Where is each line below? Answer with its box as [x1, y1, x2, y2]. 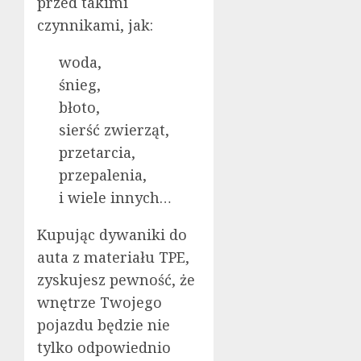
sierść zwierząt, [59, 119, 169, 139]
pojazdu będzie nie [37, 314, 170, 334]
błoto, [59, 97, 100, 117]
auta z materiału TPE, [37, 247, 189, 267]
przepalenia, [59, 164, 147, 185]
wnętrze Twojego [37, 292, 162, 312]
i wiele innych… [59, 187, 172, 207]
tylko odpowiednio [37, 337, 171, 357]
